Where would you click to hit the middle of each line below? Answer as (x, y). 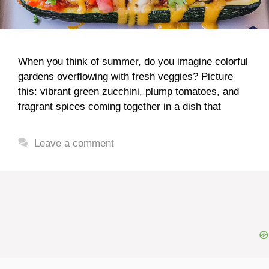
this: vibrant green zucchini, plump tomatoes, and (128, 92)
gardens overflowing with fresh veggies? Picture (125, 77)
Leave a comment (74, 143)
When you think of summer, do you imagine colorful (133, 62)
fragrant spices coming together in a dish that (119, 107)
